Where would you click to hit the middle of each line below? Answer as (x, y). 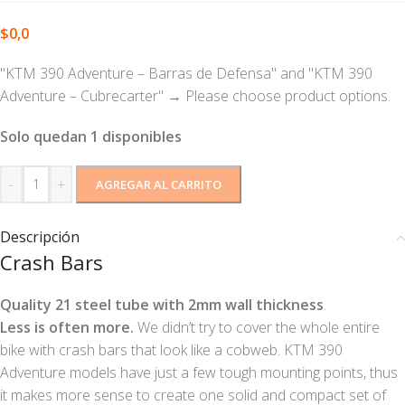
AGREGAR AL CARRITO (159, 185)
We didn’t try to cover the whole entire (257, 328)
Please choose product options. (288, 96)
